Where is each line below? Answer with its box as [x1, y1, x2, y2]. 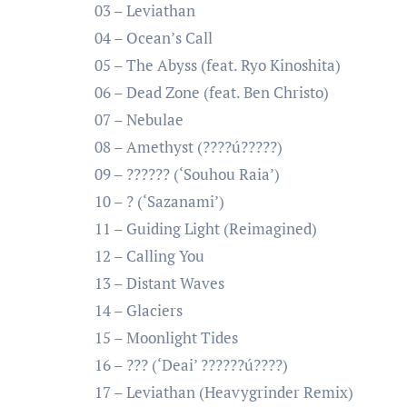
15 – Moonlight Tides [94, 327, 238, 348]
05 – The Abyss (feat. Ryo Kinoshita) [94, 55, 341, 75]
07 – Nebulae [94, 109, 184, 130]
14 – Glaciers [94, 300, 183, 321]
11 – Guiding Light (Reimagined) [94, 218, 317, 239]
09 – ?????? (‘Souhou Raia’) [94, 164, 280, 184]
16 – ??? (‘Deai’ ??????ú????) [94, 354, 288, 375]
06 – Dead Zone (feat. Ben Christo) [94, 82, 329, 103]
